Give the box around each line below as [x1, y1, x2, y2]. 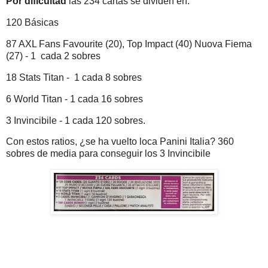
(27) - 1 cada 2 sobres [6, 51, 100, 62]
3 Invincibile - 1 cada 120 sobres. [6, 115, 148, 126]
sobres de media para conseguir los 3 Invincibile [6, 148, 211, 159]
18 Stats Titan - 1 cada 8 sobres [6, 72, 142, 83]
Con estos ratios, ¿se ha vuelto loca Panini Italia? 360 [6, 136, 234, 147]
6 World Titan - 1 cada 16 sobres [6, 93, 143, 104]
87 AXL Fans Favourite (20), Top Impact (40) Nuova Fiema [6, 39, 252, 50]
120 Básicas [6, 17, 59, 28]
